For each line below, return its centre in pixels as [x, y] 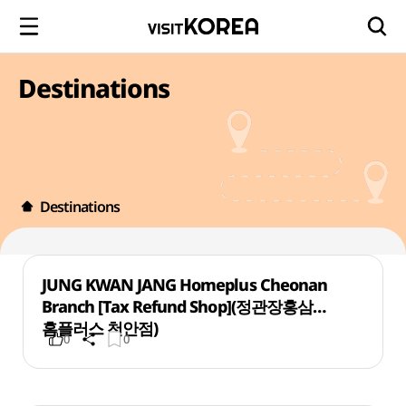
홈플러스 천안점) [99, 328]
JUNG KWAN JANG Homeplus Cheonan [184, 285]
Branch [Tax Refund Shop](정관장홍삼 [177, 306]
